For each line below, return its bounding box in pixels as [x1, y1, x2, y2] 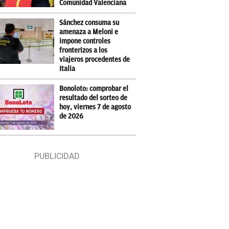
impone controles [59, 37, 111, 45]
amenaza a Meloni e [59, 28, 119, 36]
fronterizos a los [59, 47, 108, 54]
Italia [59, 65, 76, 73]
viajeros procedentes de [59, 56, 130, 63]
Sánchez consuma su [59, 19, 120, 27]
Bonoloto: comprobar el [59, 85, 129, 93]
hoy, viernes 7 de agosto [59, 103, 131, 111]
